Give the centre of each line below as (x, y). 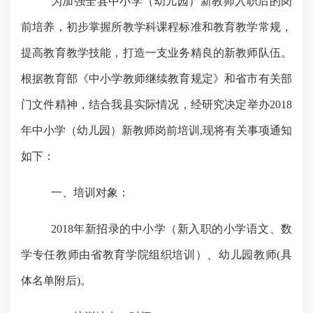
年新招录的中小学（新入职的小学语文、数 (182, 229)
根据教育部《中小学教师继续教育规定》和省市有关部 (156, 79)
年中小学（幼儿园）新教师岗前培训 (110, 130)
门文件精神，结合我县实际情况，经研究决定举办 (145, 104)
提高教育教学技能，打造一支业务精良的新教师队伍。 (156, 53)
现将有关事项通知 (247, 130)
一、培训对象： (90, 192)
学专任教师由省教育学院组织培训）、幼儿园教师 (149, 255)
